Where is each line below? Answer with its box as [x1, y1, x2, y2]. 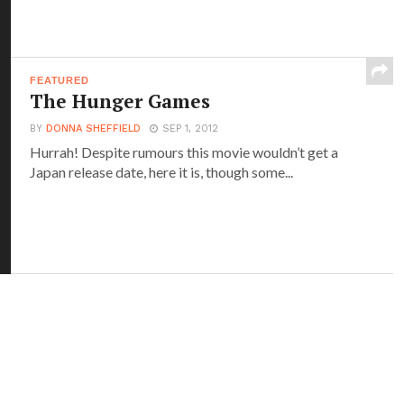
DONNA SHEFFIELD [46, 123, 142, 135]
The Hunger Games [30, 88, 211, 115]
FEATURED [30, 75, 89, 87]
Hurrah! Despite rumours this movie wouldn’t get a [30, 143, 339, 161]
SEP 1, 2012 [162, 123, 219, 135]
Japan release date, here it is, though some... [30, 163, 294, 181]
